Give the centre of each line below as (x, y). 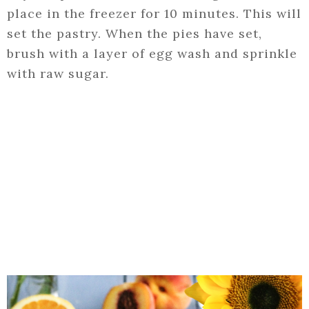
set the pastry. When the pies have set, (134, 34)
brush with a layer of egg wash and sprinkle (152, 54)
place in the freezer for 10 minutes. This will (154, 14)
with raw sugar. (58, 74)
